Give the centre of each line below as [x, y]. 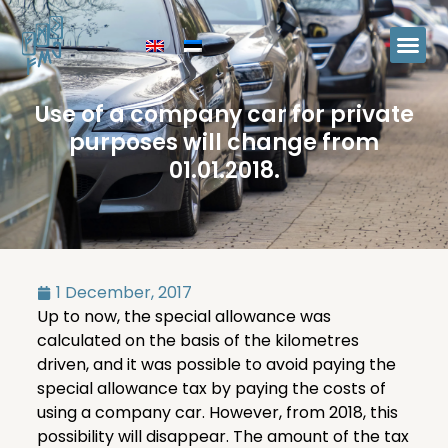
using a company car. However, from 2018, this [217, 412]
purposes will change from [224, 142]
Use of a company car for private [224, 114]
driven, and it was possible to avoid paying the [216, 364]
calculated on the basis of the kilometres [197, 340]
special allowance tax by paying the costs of [211, 388]
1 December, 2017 [123, 292]
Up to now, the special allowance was [183, 316]
